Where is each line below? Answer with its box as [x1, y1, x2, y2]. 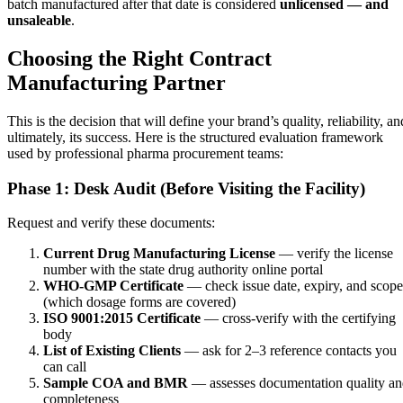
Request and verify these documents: [7, 215, 215, 231]
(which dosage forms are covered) [43, 294, 236, 310]
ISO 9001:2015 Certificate [43, 310, 201, 327]
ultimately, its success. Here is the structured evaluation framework [7, 130, 383, 146]
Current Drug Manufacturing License [43, 246, 275, 262]
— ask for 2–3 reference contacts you [181, 343, 397, 359]
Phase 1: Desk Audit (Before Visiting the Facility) [7, 178, 365, 198]
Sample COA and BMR [43, 375, 188, 391]
